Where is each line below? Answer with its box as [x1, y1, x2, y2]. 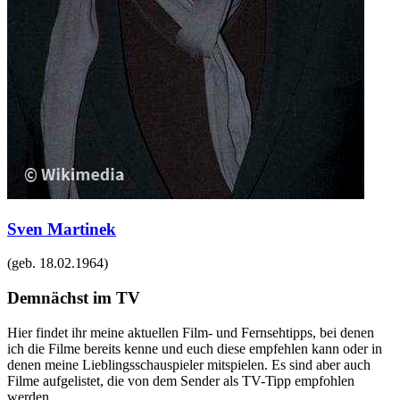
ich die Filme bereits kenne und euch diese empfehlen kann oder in [7, 340, 382, 356]
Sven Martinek [7, 219, 116, 238]
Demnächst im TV [7, 287, 140, 307]
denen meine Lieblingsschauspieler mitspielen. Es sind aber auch [7, 356, 371, 372]
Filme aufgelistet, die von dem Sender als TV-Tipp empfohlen [7, 372, 354, 388]
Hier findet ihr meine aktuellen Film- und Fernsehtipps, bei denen [7, 324, 374, 340]
